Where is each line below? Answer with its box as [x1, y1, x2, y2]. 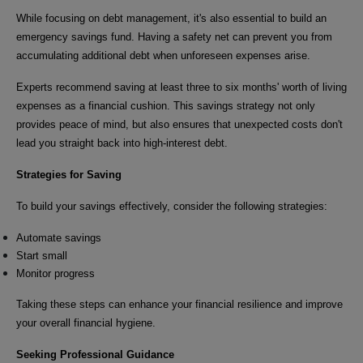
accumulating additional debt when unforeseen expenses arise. [16, 49, 310, 62]
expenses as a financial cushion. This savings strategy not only [16, 99, 315, 112]
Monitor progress [16, 267, 95, 280]
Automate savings [16, 231, 101, 244]
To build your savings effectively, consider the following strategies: [16, 199, 327, 212]
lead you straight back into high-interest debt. [16, 136, 228, 149]
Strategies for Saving [16, 168, 122, 181]
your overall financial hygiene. [16, 316, 156, 329]
